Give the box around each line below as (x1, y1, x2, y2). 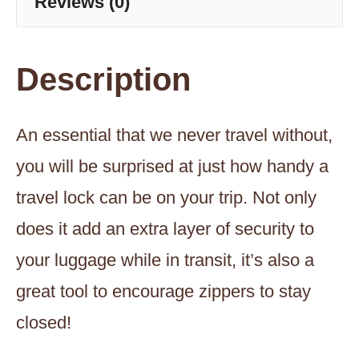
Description (16, 62, 191, 98)
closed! (16, 313, 71, 333)
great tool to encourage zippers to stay (16, 281, 311, 302)
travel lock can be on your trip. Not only (16, 188, 317, 208)
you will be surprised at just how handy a (16, 156, 329, 177)
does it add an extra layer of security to (16, 219, 314, 240)
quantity (135, 2, 196, 22)
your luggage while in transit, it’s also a (16, 250, 314, 271)
